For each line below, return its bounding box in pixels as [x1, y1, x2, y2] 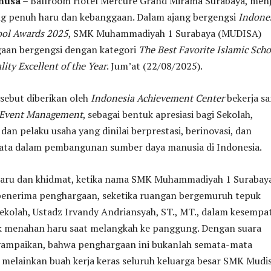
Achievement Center [137, 91, 224, 105]
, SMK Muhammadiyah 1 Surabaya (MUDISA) [68, 27, 261, 41]
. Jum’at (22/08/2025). [106, 59, 203, 73]
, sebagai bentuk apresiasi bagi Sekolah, [83, 108, 253, 122]
